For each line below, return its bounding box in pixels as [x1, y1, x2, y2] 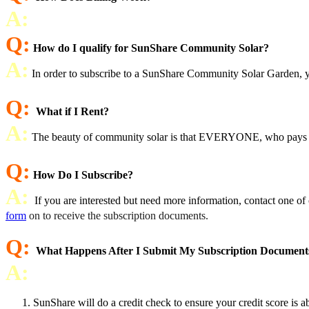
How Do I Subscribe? [33, 169, 133, 181]
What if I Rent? [36, 106, 109, 117]
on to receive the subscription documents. [26, 210, 208, 221]
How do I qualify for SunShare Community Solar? [33, 42, 269, 54]
